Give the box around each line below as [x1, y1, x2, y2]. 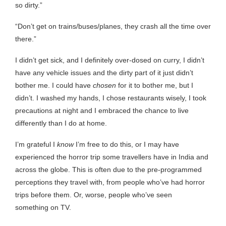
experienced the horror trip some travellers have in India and [15, 152, 208, 161]
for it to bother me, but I [116, 81, 193, 89]
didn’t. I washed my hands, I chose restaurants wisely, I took [15, 93, 206, 102]
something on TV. [15, 203, 71, 211]
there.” [15, 34, 36, 43]
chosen [93, 81, 116, 89]
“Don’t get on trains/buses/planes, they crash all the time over [15, 22, 211, 30]
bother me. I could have [15, 81, 93, 89]
